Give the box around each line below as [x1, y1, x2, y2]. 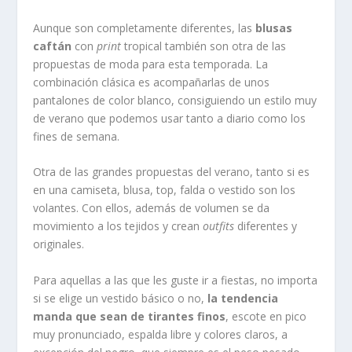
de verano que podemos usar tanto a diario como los [33, 110, 306, 126]
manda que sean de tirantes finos [33, 308, 226, 324]
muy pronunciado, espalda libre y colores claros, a [33, 326, 288, 342]
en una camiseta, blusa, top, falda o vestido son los [33, 182, 296, 198]
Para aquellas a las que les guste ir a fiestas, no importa [33, 272, 318, 288]
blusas [255, 20, 293, 35]
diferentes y [234, 218, 298, 234]
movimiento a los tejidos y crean [33, 218, 203, 234]
